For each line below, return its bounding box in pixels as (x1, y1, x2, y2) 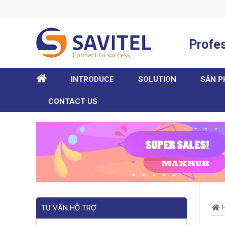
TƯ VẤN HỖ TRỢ (41, 203, 96, 212)
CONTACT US (48, 97, 97, 106)
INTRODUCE (71, 75, 114, 84)
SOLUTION (138, 75, 176, 84)
